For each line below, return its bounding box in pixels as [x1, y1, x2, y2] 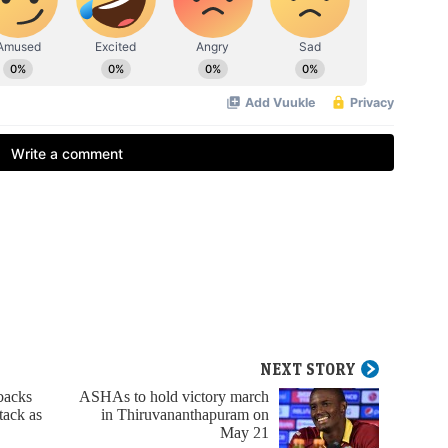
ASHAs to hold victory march [79, 386, 269, 408]
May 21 [220, 422, 269, 444]
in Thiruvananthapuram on [101, 404, 269, 426]
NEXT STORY [260, 359, 356, 380]
